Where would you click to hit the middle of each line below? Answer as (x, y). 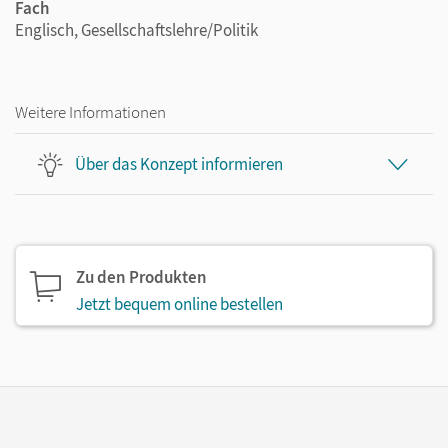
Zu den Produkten (141, 277)
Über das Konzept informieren (179, 163)
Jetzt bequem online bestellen (179, 304)
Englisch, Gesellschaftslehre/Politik (136, 30)
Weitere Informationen (90, 112)
